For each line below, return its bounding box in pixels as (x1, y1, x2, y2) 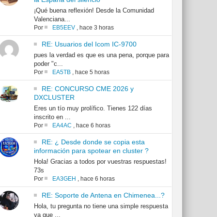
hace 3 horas (79, 24, 114, 31)
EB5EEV (52, 24, 75, 31)
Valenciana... (33, 15, 70, 23)
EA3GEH (52, 175, 76, 183)
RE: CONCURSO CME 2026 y (41, 85, 134, 93)
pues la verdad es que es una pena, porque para (33, 51, 169, 59)
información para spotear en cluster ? (33, 147, 149, 155)
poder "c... (33, 60, 63, 68)
